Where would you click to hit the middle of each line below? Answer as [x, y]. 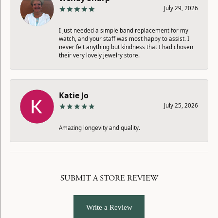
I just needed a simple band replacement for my [124, 30]
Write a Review [109, 207]
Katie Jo [74, 95]
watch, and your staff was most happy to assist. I [124, 38]
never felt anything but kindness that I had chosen [126, 47]
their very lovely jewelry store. [99, 55]
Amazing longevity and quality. [100, 127]
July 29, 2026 [181, 8]
